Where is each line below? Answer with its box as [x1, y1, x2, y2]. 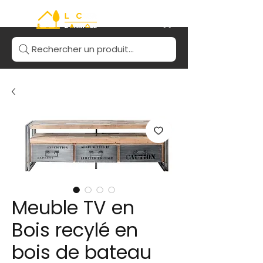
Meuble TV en [12, 194, 134, 221]
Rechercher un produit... [32, 43, 134, 56]
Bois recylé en [12, 216, 138, 243]
